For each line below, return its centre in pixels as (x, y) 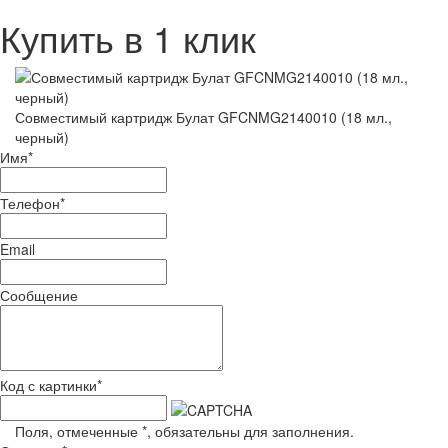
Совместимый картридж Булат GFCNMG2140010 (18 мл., (203, 116)
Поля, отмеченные (78, 430)
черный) (42, 136)
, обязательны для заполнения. (250, 430)
